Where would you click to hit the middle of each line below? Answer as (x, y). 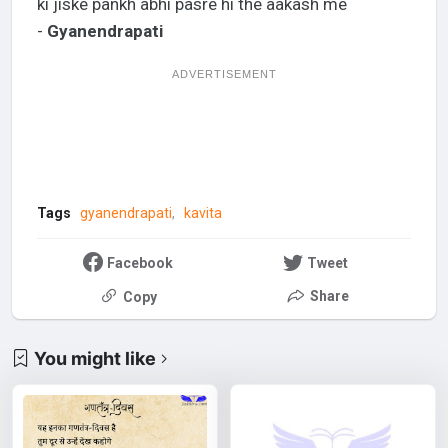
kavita (202, 212)
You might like (95, 358)
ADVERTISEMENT (224, 73)
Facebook (139, 262)
